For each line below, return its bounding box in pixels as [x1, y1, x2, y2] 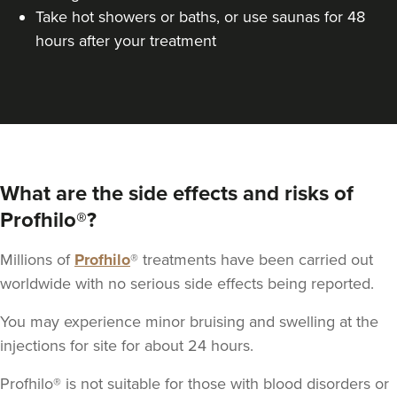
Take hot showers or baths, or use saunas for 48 [35, 7, 365, 27]
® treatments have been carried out [130, 250, 373, 270]
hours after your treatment [35, 31, 216, 51]
